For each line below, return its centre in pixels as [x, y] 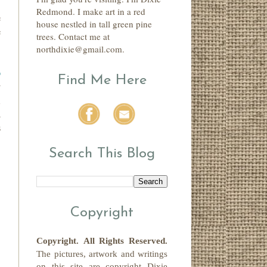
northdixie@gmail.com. [80, 49]
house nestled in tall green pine [94, 24]
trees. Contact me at [73, 37]
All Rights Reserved [124, 241]
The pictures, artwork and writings [102, 254]
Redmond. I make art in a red [91, 12]
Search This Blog [102, 154]
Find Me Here [102, 81]
